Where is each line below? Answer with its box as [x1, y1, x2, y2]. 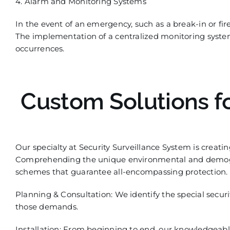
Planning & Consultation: [15, 189, 113, 199]
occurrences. [15, 44, 65, 53]
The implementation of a [15, 31, 116, 41]
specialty [32, 142, 67, 152]
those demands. [15, 201, 79, 212]
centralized [115, 31, 159, 41]
